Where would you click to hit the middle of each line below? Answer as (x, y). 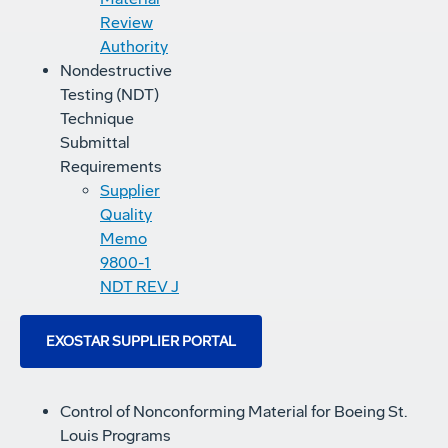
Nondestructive (116, 71)
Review (126, 23)
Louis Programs (115, 436)
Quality (126, 215)
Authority (134, 47)
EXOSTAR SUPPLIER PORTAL (141, 342)
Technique (97, 119)
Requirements (111, 167)
